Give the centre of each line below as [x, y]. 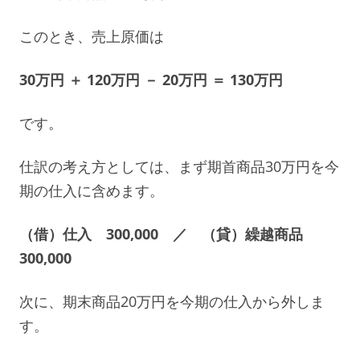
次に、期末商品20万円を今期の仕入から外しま [172, 301]
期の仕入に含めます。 [92, 190]
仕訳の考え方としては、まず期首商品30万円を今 [179, 166]
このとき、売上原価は [92, 36]
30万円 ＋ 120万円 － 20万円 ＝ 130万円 [151, 79]
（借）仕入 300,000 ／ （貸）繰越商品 [168, 233]
